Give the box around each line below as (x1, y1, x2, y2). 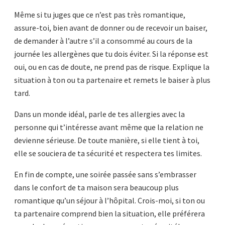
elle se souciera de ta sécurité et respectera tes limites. (14, 148, 202, 158)
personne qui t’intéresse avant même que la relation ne (14, 122, 203, 132)
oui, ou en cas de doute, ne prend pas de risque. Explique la (14, 62, 209, 72)
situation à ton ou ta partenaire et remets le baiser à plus (14, 75, 210, 85)
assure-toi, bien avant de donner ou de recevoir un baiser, (14, 23, 207, 33)
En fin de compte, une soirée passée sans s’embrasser (14, 169, 196, 179)
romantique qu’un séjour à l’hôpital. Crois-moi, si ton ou (14, 195, 205, 205)
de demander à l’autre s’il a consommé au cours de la (14, 36, 192, 46)
